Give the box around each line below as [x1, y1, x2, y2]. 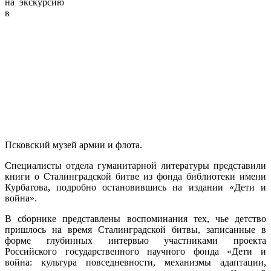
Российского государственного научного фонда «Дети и [5, 246, 266, 256]
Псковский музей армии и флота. [5, 139, 142, 150]
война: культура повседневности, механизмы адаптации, [5, 256, 266, 267]
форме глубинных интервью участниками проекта [5, 235, 266, 246]
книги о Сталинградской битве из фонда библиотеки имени [5, 171, 266, 181]
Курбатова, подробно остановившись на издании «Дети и [5, 181, 266, 192]
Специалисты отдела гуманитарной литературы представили [5, 160, 266, 171]
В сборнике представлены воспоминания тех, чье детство [5, 213, 266, 224]
